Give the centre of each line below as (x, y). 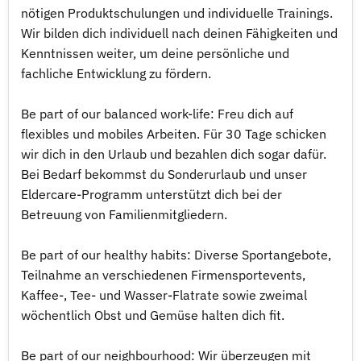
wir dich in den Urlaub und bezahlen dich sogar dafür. (174, 154)
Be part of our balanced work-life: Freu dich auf (157, 114)
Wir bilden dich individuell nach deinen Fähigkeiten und (179, 33)
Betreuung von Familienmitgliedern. (124, 214)
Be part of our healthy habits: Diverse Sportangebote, (176, 255)
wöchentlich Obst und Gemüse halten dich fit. (153, 315)
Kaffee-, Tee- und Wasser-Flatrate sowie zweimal (164, 295)
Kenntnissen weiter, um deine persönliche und (155, 53)
